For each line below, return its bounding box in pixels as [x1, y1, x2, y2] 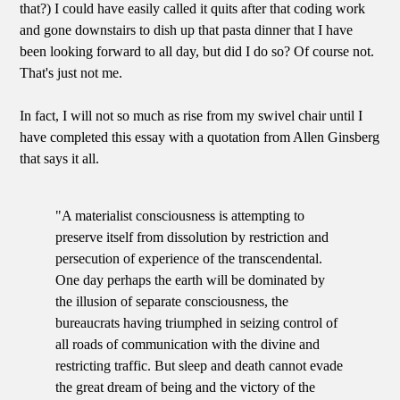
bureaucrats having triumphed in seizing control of [55, 315, 338, 331]
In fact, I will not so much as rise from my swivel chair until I [20, 108, 363, 124]
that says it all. [20, 151, 100, 167]
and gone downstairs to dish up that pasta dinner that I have [20, 22, 354, 38]
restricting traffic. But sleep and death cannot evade [55, 358, 344, 374]
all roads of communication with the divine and [55, 337, 321, 353]
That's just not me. [20, 65, 123, 81]
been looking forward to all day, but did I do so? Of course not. [20, 44, 375, 60]
